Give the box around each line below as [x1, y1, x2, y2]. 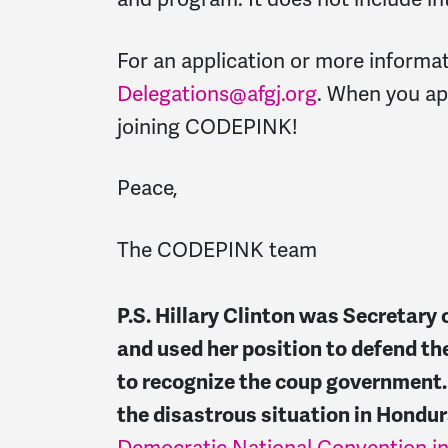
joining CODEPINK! [117, 113, 298, 140]
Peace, [117, 175, 178, 202]
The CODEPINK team [117, 237, 317, 264]
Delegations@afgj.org [117, 80, 317, 107]
